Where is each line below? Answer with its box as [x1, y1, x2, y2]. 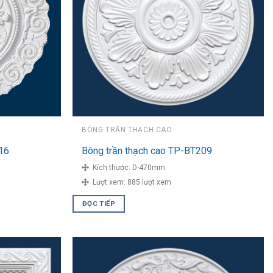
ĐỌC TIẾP [82, 199, 115, 208]
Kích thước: [89, 163, 133, 172]
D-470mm [132, 163, 166, 172]
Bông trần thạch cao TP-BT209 [82, 145, 213, 157]
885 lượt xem [127, 177, 172, 186]
